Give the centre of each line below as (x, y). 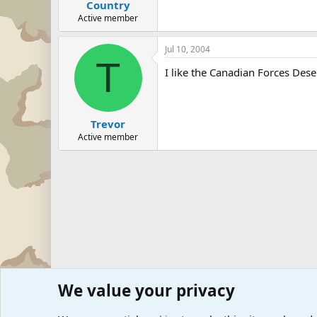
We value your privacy (146, 290)
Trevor (108, 124)
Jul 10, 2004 (188, 49)
